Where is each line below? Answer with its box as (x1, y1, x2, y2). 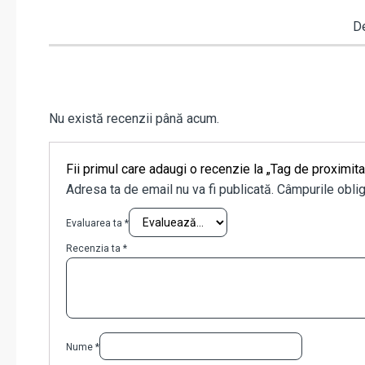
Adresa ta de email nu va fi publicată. (66, 182, 274, 198)
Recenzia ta (66, 243, 123, 255)
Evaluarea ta (66, 218, 125, 230)
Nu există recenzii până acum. (49, 111, 219, 127)
